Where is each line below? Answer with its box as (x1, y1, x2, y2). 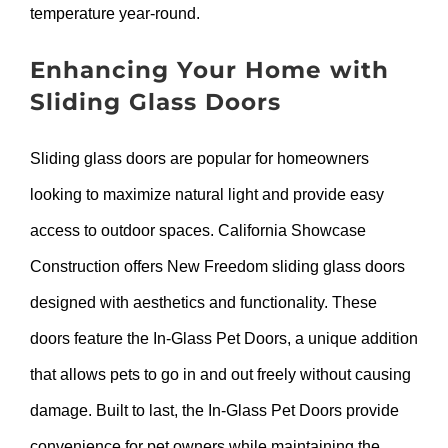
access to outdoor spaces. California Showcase (30, 221, 366, 239)
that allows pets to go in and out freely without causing (30, 365, 411, 383)
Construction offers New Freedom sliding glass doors (30, 257, 405, 275)
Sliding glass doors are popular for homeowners (30, 149, 369, 167)
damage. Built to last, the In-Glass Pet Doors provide (30, 401, 399, 419)
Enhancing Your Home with (30, 56, 389, 85)
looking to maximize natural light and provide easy (30, 185, 384, 203)
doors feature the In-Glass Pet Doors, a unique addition (30, 329, 418, 347)
